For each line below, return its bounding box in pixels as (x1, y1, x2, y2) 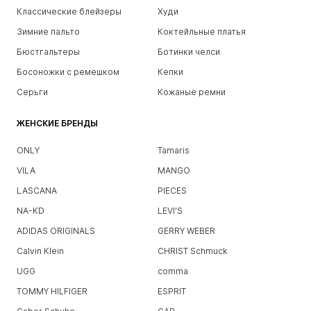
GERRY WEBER (157, 226, 215, 237)
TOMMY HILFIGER (17, 286, 87, 297)
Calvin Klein (17, 246, 64, 257)
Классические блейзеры (17, 6, 121, 17)
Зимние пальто (17, 26, 80, 37)
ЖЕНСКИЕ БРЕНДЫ (17, 118, 98, 129)
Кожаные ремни (157, 87, 226, 98)
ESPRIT (157, 286, 186, 297)
